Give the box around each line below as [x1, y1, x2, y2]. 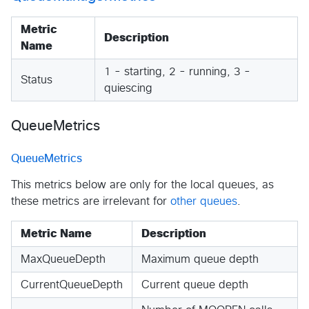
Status [21, 74, 52, 86]
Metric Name [21, 228, 92, 239]
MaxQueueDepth [21, 253, 106, 265]
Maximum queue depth [141, 253, 259, 265]
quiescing [104, 82, 152, 94]
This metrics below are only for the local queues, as [11, 179, 274, 190]
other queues [170, 195, 237, 207]
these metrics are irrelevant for [11, 195, 170, 207]
